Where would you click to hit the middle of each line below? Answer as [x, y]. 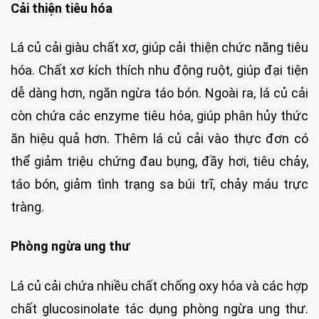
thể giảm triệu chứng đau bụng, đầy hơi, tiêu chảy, [159, 162]
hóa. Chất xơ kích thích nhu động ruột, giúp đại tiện [159, 70]
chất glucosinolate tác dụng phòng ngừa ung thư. [159, 308]
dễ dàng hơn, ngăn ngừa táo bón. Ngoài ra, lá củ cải [159, 93]
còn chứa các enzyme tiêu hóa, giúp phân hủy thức [159, 116]
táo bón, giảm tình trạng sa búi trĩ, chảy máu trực [159, 184]
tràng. [27, 207]
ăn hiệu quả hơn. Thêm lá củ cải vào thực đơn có [159, 139]
